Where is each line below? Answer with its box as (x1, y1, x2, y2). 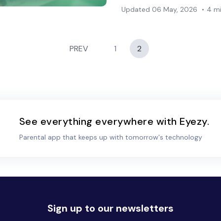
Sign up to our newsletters (47, 202, 174, 215)
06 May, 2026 (150, 5, 198, 14)
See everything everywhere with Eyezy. (19, 115, 210, 128)
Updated (121, 5, 150, 14)
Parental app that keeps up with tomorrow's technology (19, 133, 202, 142)
